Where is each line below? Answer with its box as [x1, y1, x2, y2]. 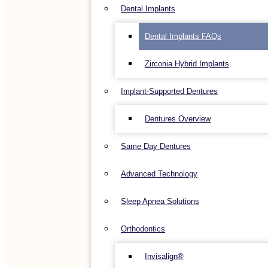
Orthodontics [121, 224, 165, 233]
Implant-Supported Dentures [121, 87, 218, 96]
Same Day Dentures [121, 142, 191, 151]
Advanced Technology [121, 169, 197, 178]
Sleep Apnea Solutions [121, 197, 199, 206]
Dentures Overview [145, 114, 211, 123]
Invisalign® [145, 252, 184, 261]
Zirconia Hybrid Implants [145, 59, 229, 68]
